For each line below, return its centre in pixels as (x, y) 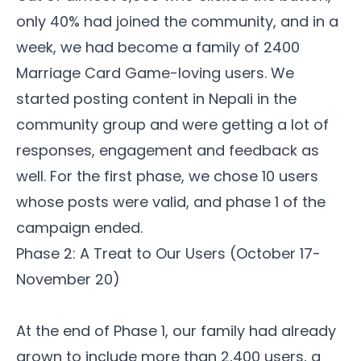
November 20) (68, 280)
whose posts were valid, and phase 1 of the (171, 202)
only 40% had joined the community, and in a (177, 22)
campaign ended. (79, 228)
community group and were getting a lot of (172, 125)
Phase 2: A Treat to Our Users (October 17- (168, 254)
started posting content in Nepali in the (156, 99)
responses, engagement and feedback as (168, 151)
